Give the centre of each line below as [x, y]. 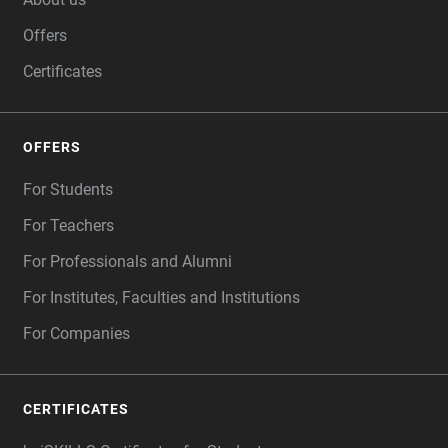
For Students [68, 189]
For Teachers [68, 225]
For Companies [76, 333]
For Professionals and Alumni [127, 261]
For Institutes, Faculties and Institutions [161, 297]
